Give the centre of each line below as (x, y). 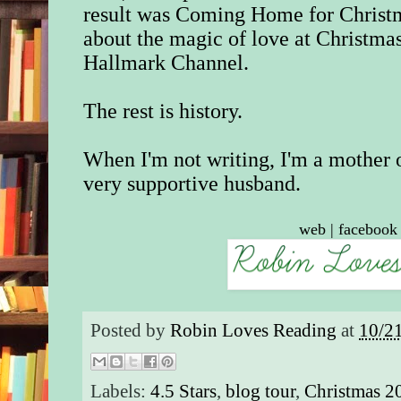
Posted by (131, 331)
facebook (368, 230)
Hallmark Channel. (166, 63)
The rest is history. (163, 111)
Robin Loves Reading (254, 331)
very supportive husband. (192, 184)
